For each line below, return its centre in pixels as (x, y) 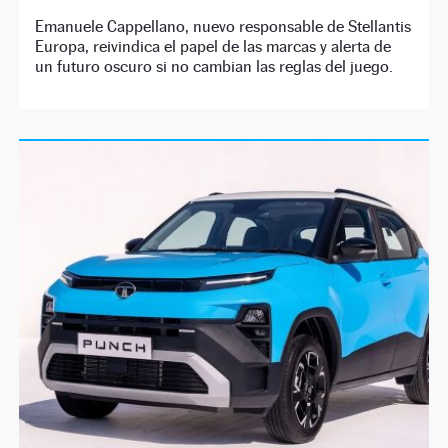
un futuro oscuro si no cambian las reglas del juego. (214, 67)
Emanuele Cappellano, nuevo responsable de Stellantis (223, 27)
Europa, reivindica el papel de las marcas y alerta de (213, 47)
